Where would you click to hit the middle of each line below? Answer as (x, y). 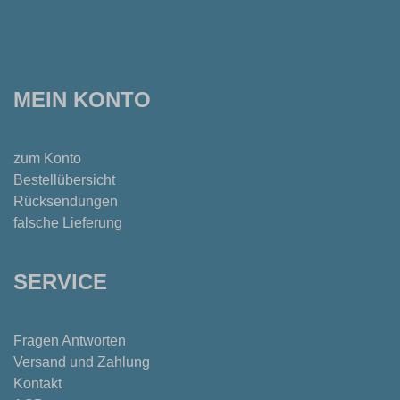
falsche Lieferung (68, 223)
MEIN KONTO (82, 100)
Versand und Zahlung (82, 362)
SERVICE (60, 282)
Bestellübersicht (64, 180)
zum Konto (47, 159)
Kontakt (37, 384)
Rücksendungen (66, 202)
